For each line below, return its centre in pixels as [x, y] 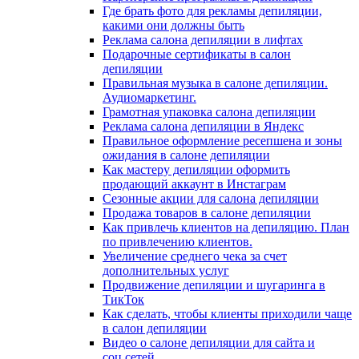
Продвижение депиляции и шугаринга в [214, 285]
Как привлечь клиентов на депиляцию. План [226, 228]
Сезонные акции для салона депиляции [211, 199]
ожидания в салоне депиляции [186, 155]
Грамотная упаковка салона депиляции [209, 112]
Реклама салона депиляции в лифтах [203, 40]
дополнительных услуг [166, 271]
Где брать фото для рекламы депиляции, [212, 11]
